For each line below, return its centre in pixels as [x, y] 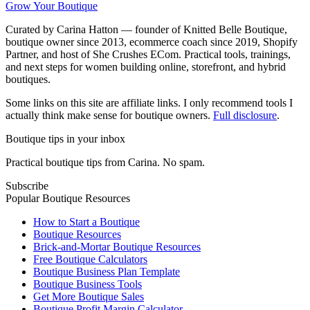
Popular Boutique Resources [68, 198]
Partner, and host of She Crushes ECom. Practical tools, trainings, [148, 54]
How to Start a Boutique [86, 222]
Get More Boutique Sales [89, 297]
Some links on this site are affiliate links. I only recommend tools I [149, 103]
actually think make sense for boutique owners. [108, 115]
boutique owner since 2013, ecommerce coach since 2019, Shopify [152, 42]
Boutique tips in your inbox [65, 139]
